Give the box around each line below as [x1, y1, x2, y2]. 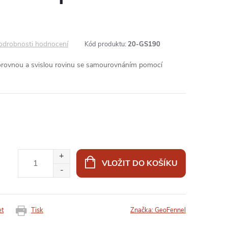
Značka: [130, 206, 155, 215]
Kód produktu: [84, 40, 126, 49]
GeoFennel [155, 206, 186, 215]
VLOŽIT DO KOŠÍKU [101, 157, 178, 169]
